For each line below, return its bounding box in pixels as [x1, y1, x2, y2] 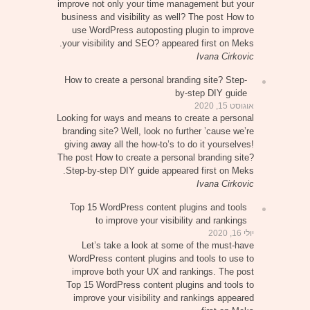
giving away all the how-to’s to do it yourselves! [64, 139, 254, 149]
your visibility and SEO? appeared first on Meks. [62, 38, 254, 48]
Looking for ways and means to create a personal [56, 113, 254, 123]
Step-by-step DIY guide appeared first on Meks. [65, 165, 254, 176]
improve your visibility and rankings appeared [73, 293, 254, 303]
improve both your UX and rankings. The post [71, 266, 254, 277]
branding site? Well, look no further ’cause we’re [62, 126, 254, 136]
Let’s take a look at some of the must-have [81, 240, 254, 250]
